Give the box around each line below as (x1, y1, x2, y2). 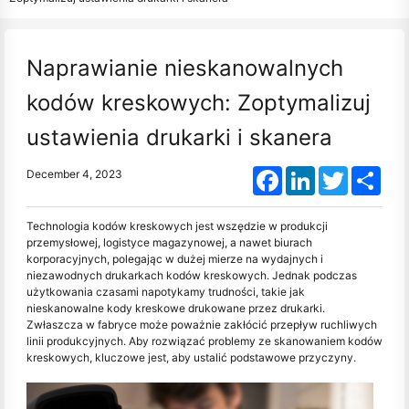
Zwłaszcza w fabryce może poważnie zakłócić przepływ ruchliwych (26, 318, 377, 331)
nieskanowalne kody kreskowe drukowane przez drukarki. (26, 301, 325, 315)
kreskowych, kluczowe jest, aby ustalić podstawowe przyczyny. (26, 351, 356, 364)
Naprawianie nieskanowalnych (26, 55, 343, 81)
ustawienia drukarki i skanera (26, 124, 332, 151)
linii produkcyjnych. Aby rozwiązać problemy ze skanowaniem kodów (26, 334, 383, 348)
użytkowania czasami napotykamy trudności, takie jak (26, 285, 305, 299)
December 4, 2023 (26, 167, 122, 181)
